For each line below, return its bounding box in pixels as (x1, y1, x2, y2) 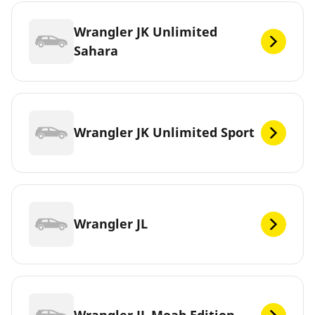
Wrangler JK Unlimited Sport (74, 124, 255, 141)
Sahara (74, 41, 118, 59)
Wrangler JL (74, 215, 148, 233)
